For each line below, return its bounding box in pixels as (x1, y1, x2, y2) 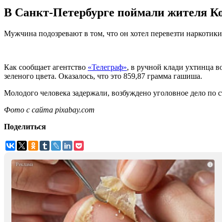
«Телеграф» (88, 63, 127, 72)
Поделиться (4, 122, 46, 131)
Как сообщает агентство (4, 63, 88, 72)
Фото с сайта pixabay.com (4, 106, 95, 114)
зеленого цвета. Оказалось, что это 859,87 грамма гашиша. (4, 72, 202, 81)
